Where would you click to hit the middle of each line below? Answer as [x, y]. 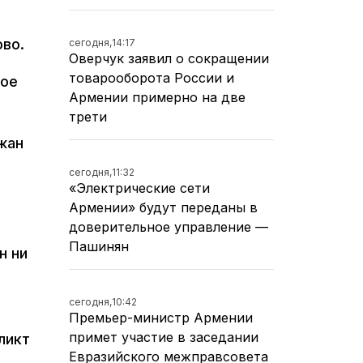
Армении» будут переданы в [163, 207]
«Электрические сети [139, 188]
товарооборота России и [152, 77]
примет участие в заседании [164, 337]
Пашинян [99, 246]
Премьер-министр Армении [161, 317]
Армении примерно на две [157, 97]
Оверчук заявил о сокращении [169, 58]
